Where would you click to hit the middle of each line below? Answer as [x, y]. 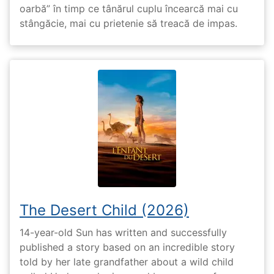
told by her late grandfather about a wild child [127, 262]
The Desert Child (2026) [104, 210]
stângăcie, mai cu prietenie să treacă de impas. [128, 23]
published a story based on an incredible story [127, 247]
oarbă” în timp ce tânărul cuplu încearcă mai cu [129, 8]
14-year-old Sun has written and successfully [123, 233]
